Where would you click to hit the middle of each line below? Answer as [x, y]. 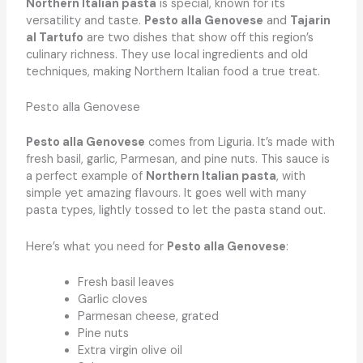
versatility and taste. [85, 21]
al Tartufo [54, 38]
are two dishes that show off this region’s [198, 38]
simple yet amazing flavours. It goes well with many [166, 194]
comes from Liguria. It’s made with [239, 143]
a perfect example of [85, 177]
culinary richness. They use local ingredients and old [167, 55]
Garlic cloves [112, 299]
